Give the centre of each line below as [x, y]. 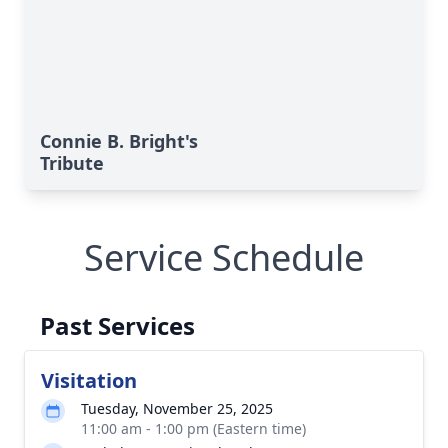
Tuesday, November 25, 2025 [177, 408]
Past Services [117, 325]
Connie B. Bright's [119, 141]
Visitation [89, 380]
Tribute [72, 163]
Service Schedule [224, 257]
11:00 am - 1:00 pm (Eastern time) [193, 428]
